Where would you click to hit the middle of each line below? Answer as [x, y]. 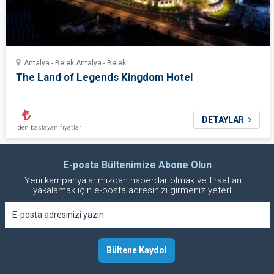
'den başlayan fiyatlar [49, 127]
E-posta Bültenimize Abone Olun [137, 165]
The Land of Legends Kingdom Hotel [104, 77]
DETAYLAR [224, 120]
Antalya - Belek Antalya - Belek [74, 63]
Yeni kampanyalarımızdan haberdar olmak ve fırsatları [133, 180]
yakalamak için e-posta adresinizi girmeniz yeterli [133, 190]
